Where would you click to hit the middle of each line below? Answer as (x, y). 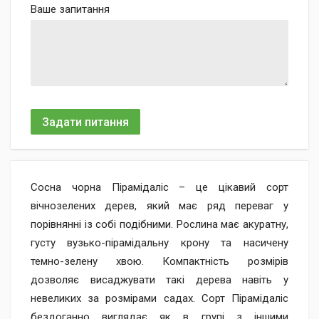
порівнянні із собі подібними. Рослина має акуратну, (159, 224)
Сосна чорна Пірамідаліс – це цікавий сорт (159, 187)
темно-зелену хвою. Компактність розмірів (159, 261)
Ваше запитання (70, 9)
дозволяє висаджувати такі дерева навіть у (159, 280)
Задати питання (85, 122)
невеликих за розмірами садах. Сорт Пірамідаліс (159, 298)
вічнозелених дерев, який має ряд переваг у (159, 206)
